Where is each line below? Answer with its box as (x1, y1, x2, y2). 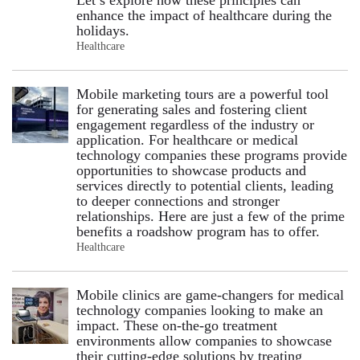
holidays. (76, 22, 129, 39)
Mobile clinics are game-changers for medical (76, 286, 344, 303)
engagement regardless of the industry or (76, 116, 314, 133)
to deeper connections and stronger (76, 192, 280, 209)
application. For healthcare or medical (76, 131, 298, 148)
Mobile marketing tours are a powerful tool (76, 85, 329, 102)
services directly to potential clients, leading (76, 177, 333, 194)
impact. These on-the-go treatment (76, 317, 277, 333)
